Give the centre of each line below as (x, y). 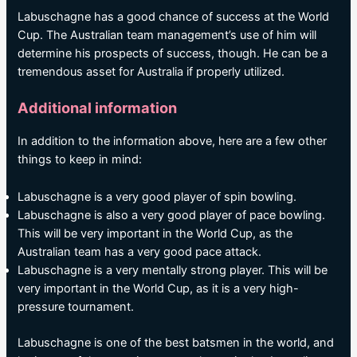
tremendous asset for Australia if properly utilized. (151, 72)
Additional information (98, 108)
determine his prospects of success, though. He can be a (173, 53)
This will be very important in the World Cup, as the (155, 233)
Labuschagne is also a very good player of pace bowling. (172, 215)
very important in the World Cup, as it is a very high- (159, 288)
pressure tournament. (76, 306)
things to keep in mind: (80, 160)
